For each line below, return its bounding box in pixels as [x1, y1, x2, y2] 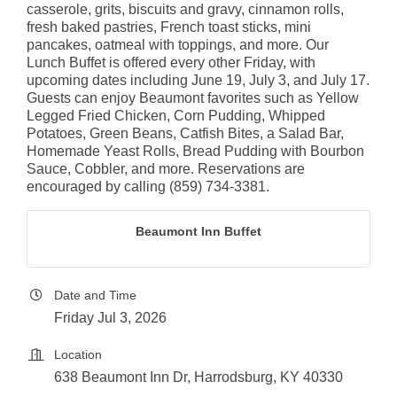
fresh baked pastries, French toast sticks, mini [27, 19, 311, 35]
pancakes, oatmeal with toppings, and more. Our [27, 37, 329, 53]
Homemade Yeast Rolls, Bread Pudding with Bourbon [27, 144, 364, 160]
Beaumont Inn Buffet [136, 224, 261, 239]
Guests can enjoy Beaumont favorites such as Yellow [27, 90, 359, 106]
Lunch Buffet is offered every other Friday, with [27, 55, 315, 71]
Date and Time [54, 288, 136, 303]
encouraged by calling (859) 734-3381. [27, 179, 269, 195]
